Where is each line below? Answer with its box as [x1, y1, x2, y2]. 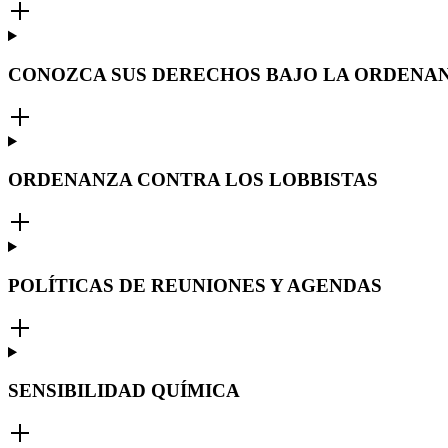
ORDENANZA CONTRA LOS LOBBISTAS [8, 169, 378, 191]
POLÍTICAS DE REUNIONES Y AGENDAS [8, 274, 382, 296]
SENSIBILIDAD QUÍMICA [8, 380, 240, 402]
